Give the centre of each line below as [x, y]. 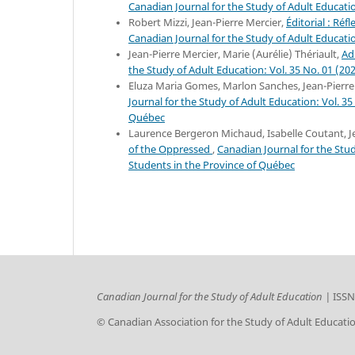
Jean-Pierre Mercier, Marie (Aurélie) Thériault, [235, 54]
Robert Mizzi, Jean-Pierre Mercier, [207, 22]
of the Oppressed [170, 149]
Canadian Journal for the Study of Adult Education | [215, 296]
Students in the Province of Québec [212, 165]
